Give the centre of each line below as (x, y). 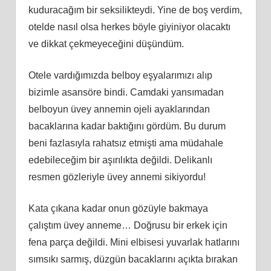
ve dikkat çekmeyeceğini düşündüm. (106, 44)
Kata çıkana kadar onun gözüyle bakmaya (118, 208)
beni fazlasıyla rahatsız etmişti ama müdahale (126, 143)
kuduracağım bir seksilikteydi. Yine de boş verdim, (135, 10)
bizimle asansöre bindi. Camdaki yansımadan (126, 92)
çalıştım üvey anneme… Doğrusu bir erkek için (128, 225)
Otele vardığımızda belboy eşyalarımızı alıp (120, 75)
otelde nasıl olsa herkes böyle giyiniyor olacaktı (129, 27)
